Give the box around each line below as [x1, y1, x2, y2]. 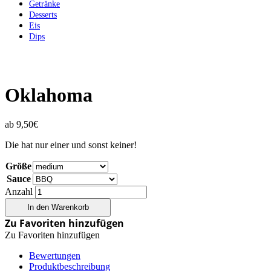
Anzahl [5, 186, 33, 197]
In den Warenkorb [27, 203, 89, 212]
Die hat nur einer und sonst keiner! [5, 140, 137, 151]
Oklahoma [5, 83, 93, 106]
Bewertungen [29, 250, 80, 261]
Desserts [29, 10, 57, 20]
